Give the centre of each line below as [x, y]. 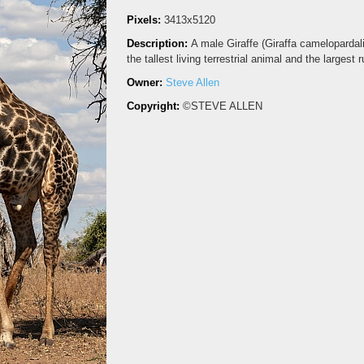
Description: [159, 43]
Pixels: [145, 20]
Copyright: [155, 106]
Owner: [146, 82]
